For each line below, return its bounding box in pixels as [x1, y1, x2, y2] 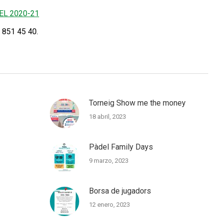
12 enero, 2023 [88, 201, 130, 208]
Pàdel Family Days [88, 142, 153, 152]
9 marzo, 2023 [88, 157, 129, 164]
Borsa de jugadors [88, 186, 151, 196]
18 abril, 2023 [88, 113, 126, 120]
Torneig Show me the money [88, 98, 186, 108]
